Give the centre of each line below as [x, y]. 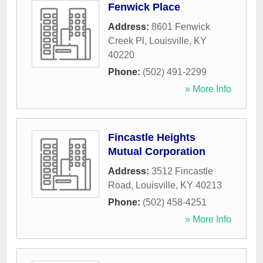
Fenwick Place [144, 7]
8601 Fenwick [181, 27]
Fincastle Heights [152, 138]
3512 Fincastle [182, 171]
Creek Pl [126, 41]
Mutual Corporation [157, 152]
